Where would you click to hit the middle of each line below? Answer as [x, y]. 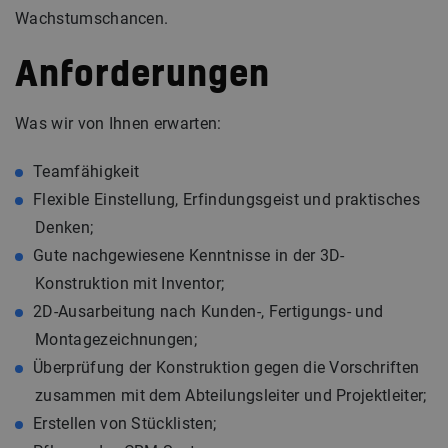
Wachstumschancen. [92, 18]
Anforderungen [142, 76]
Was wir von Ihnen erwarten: [118, 123]
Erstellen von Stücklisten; [125, 423]
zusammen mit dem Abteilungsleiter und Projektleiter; [231, 395]
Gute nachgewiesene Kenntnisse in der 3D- [189, 255]
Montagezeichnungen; [116, 339]
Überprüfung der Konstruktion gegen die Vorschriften [226, 367]
